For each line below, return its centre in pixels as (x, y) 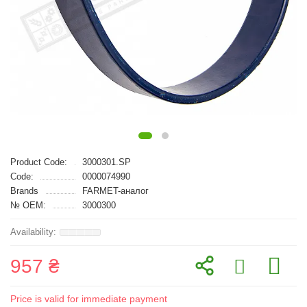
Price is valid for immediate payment (89, 299)
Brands (24, 191)
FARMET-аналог (115, 191)
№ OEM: (28, 205)
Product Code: (39, 162)
